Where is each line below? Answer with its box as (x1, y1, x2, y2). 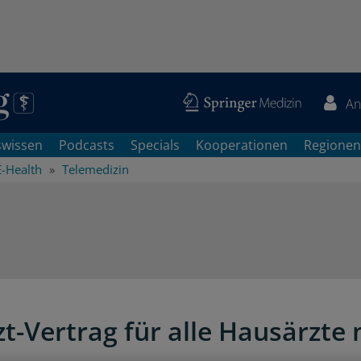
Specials (131, 136, 180, 154)
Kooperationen (196, 136, 288, 154)
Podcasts (59, 136, 114, 154)
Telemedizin (62, 161, 129, 177)
